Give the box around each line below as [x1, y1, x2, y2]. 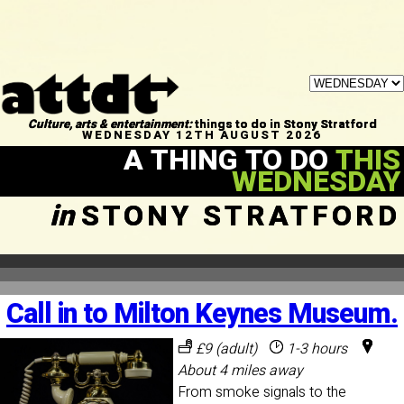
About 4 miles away [178, 359, 303, 381]
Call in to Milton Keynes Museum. [6, 293, 398, 335]
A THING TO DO [124, 138, 335, 181]
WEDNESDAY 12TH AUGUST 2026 [82, 125, 322, 144]
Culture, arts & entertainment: [27, 115, 192, 133]
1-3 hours [283, 337, 347, 360]
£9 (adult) [192, 337, 257, 360]
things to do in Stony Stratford [191, 115, 377, 133]
